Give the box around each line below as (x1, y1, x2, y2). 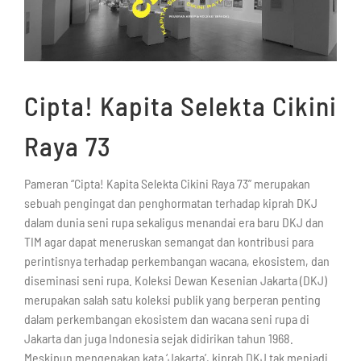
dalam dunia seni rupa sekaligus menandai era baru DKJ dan (23, 214, 324, 230)
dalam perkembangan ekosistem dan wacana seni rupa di (23, 311, 309, 327)
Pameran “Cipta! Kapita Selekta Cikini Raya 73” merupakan (23, 176, 310, 192)
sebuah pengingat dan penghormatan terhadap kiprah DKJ (23, 195, 317, 211)
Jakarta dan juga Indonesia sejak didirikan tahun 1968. (23, 330, 293, 346)
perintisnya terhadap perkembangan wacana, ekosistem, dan (23, 253, 330, 269)
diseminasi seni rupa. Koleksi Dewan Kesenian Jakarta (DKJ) (23, 272, 327, 288)
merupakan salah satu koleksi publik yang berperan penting (23, 292, 321, 308)
